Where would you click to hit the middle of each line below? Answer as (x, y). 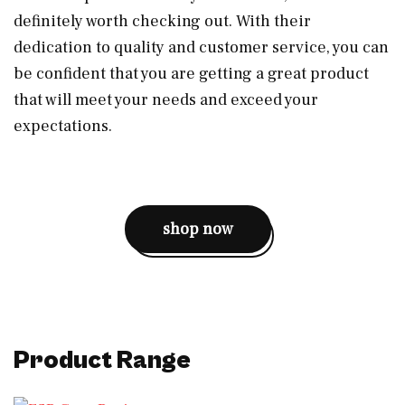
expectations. (63, 126)
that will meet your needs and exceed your (166, 99)
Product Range (102, 360)
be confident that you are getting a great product (191, 73)
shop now (198, 229)
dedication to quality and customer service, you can (201, 47)
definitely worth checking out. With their (162, 21)
